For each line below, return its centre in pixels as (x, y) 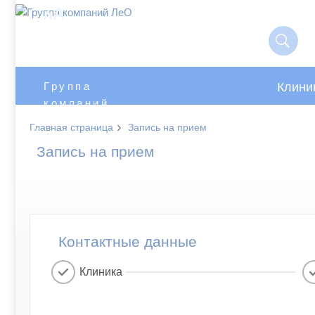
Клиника (101, 272)
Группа (67, 86)
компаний (76, 103)
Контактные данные (128, 242)
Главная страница (71, 128)
